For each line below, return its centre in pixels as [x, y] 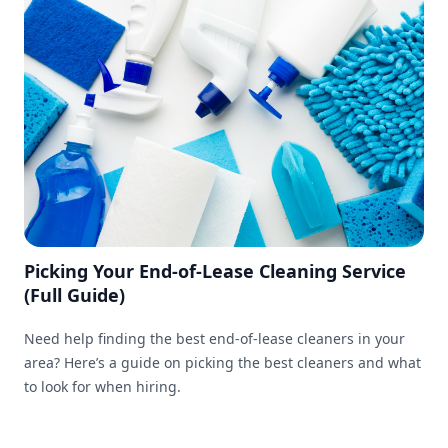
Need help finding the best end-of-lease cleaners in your [214, 338]
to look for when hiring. [102, 386]
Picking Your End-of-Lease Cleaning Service [215, 270]
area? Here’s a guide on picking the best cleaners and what [222, 362]
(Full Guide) [74, 294]
